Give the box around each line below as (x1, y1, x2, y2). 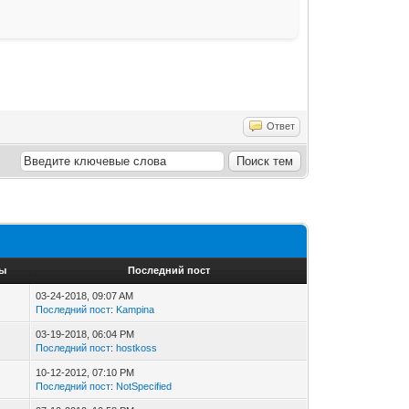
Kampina (116, 303, 155, 315)
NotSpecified (116, 380, 173, 392)
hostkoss (116, 341, 158, 353)
